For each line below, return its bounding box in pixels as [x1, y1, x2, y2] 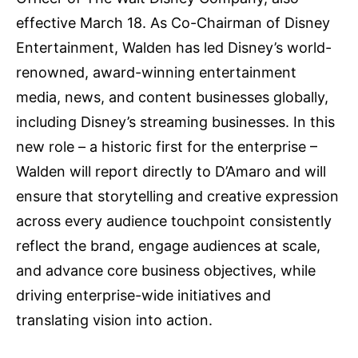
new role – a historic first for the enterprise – [16, 137, 317, 155]
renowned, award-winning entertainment [16, 63, 296, 81]
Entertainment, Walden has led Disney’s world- [16, 38, 332, 56]
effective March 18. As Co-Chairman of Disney [16, 14, 330, 31]
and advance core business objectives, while [16, 261, 316, 279]
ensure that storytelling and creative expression [16, 187, 339, 205]
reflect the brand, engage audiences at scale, [16, 237, 320, 254]
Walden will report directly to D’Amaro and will [16, 162, 326, 180]
